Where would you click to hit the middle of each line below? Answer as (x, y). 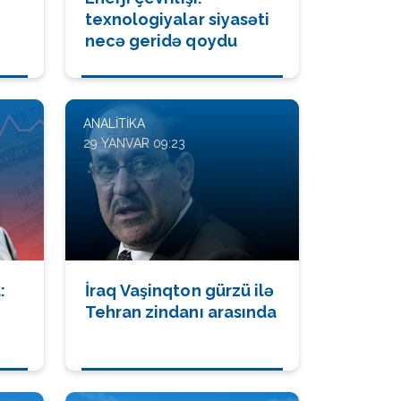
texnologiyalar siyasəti (177, 19)
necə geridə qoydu (161, 41)
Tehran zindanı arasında (181, 312)
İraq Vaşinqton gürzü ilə (179, 290)
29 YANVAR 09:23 (134, 143)
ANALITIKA (114, 124)
